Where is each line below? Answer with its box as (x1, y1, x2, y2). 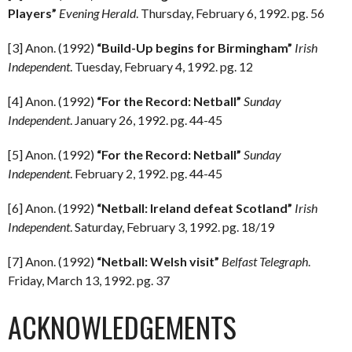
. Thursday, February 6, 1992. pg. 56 (136, 5, 324, 20)
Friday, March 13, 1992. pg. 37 (8, 273, 170, 288)
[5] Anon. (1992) (8, 147, 97, 162)
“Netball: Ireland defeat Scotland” (97, 200, 295, 215)
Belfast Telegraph (222, 254, 308, 269)
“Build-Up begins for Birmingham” (97, 40, 295, 55)
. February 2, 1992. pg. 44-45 (70, 166, 222, 181)
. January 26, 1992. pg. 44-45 (70, 112, 222, 127)
